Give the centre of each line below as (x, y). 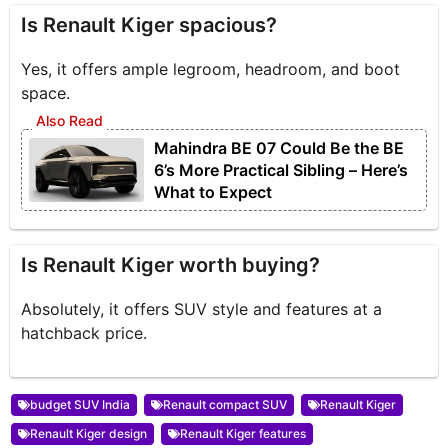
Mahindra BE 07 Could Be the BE (279, 148)
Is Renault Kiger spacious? (149, 25)
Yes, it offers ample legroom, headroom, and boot (211, 69)
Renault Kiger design (88, 434)
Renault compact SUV (225, 405)
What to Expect (213, 192)
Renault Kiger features (243, 434)
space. (46, 93)
